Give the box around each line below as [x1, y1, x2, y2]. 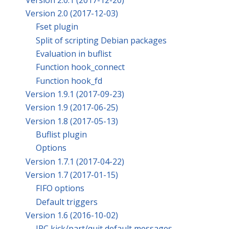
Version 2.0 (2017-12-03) [26, 7, 118, 19]
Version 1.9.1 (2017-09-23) [26, 88, 124, 100]
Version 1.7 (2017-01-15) [26, 169, 118, 180]
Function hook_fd [36, 75, 102, 86]
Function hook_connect [36, 61, 125, 73]
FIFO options [36, 182, 84, 194]
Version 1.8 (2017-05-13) [26, 115, 118, 127]
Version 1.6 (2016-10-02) [26, 209, 118, 221]
